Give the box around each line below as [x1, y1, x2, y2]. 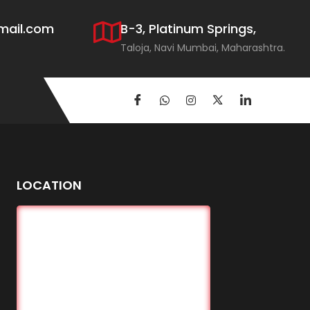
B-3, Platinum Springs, [120, 20, 256, 38]
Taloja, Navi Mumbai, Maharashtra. [120, 41, 285, 55]
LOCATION [17, 176, 82, 194]
